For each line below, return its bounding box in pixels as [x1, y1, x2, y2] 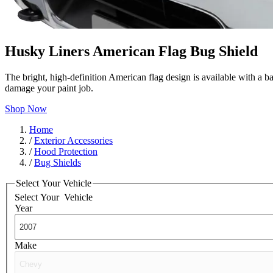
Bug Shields [34, 157, 81, 168]
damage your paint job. [5, 82, 93, 93]
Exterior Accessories [34, 135, 113, 146]
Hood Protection [34, 146, 97, 157]
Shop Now [5, 103, 47, 114]
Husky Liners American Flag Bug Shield [5, 43, 258, 59]
